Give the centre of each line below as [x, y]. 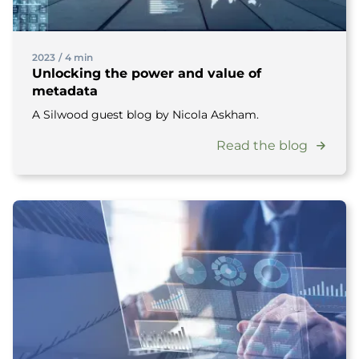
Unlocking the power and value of [147, 73]
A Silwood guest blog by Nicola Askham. [145, 115]
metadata [65, 91]
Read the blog [262, 145]
